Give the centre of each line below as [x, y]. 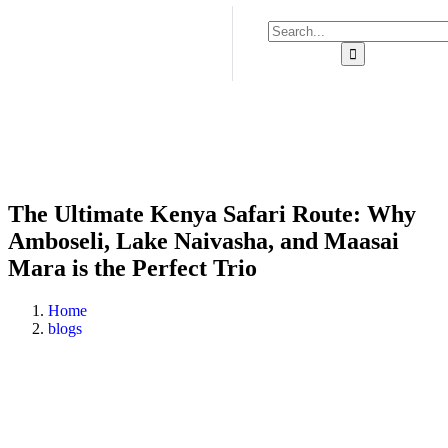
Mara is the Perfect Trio [132, 267]
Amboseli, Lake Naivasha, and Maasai [203, 240]
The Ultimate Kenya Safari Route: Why [212, 213]
